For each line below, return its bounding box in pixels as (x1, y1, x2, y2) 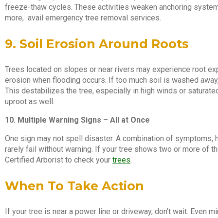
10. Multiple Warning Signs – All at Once (5, 115, 150, 125)
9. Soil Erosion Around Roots (5, 36, 189, 52)
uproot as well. (5, 96, 54, 106)
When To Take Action (5, 178, 144, 193)
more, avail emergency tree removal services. (5, 13, 161, 23)
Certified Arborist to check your (5, 155, 112, 164)
